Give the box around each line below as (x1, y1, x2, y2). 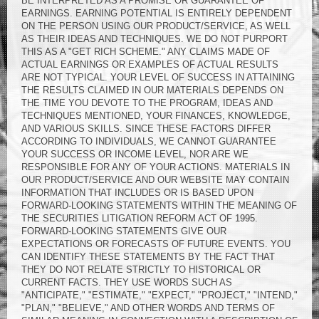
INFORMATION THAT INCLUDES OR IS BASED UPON (21, 187, 253, 198)
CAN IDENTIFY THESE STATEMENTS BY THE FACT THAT (21, 251, 275, 262)
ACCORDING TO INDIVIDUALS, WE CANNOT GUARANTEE (21, 136, 276, 147)
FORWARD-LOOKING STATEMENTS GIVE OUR (21, 226, 226, 236)
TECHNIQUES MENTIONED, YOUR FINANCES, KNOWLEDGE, (21, 110, 291, 121)
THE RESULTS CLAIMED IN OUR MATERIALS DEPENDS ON (21, 85, 283, 95)
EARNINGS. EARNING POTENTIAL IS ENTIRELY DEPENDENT (21, 8, 292, 19)
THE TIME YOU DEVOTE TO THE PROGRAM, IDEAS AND (21, 98, 273, 108)
